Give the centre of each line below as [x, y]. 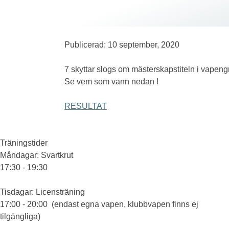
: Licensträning [58, 192]
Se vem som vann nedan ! [111, 82]
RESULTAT [86, 106]
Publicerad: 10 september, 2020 [122, 45]
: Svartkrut [55, 155]
